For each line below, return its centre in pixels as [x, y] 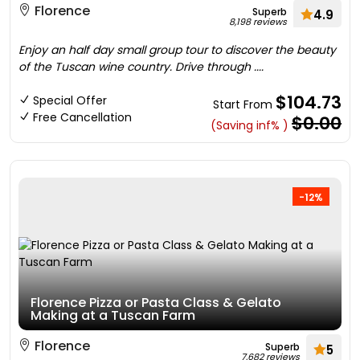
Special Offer [70, 100]
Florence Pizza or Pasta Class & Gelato [156, 303]
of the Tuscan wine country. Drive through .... [141, 67]
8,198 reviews [258, 22]
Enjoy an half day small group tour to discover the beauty [177, 50]
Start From [244, 104]
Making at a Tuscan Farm [113, 315]
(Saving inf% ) [250, 125]
